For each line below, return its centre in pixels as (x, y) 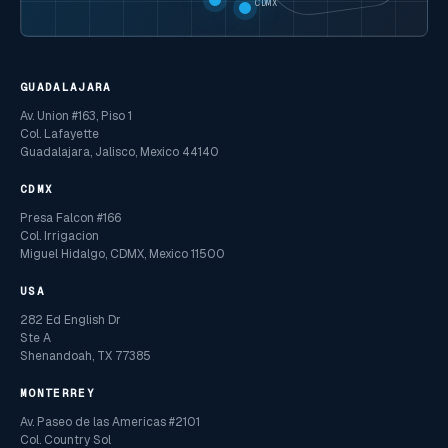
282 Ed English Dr (70, 320)
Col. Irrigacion (59, 236)
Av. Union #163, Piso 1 (76, 116)
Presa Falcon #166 (70, 218)
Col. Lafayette (59, 134)
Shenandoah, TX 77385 (85, 356)
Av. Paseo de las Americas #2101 (110, 422)
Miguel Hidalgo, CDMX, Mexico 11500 (122, 254)
